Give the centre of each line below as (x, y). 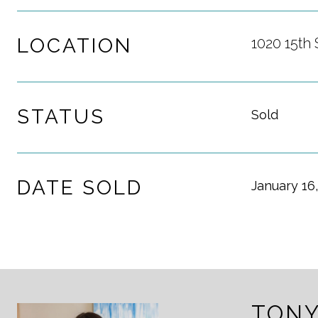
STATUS (61, 117)
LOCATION (75, 46)
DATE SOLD (80, 188)
